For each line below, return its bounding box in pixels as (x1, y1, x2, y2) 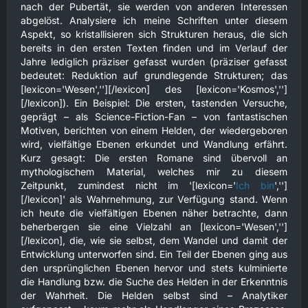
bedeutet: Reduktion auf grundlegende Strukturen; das (21, 69, 287, 81)
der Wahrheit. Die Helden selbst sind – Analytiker (21, 289, 287, 301)
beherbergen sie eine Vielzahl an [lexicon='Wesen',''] (21, 221, 287, 232)
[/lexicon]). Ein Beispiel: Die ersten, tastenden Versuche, (21, 97, 287, 109)
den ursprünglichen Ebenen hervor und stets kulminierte (21, 262, 287, 274)
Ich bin (236, 179, 275, 191)
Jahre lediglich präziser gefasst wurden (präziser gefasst (21, 56, 287, 67)
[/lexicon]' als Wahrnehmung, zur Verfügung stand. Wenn (21, 193, 287, 205)
